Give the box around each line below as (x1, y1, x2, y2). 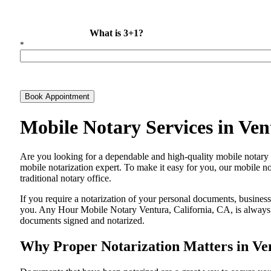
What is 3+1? (90, 28, 144, 39)
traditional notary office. (20, 173, 111, 183)
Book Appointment (25, 92, 90, 102)
